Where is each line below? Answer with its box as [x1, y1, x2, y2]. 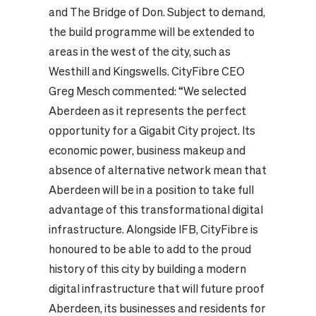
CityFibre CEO [171, 65, 245, 78]
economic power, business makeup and [48, 144, 245, 157]
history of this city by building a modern [48, 262, 246, 276]
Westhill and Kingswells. [48, 65, 169, 78]
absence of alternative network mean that [48, 164, 267, 177]
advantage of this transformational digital [48, 203, 263, 217]
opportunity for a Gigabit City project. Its [48, 124, 255, 138]
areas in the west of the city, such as [48, 45, 231, 59]
